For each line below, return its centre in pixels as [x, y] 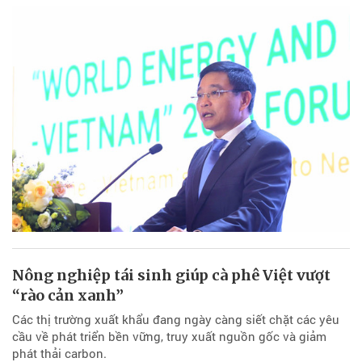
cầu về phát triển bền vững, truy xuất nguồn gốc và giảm [169, 336]
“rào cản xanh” [68, 295]
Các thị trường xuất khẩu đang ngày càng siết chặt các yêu [176, 319]
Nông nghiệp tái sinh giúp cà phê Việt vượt [171, 275]
